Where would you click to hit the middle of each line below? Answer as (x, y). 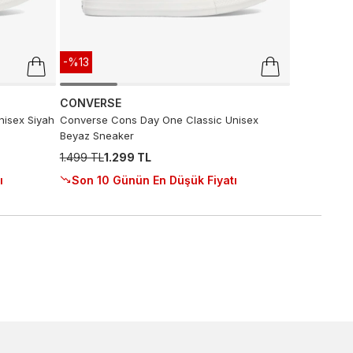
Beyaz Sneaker (97, 136)
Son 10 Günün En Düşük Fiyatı (154, 180)
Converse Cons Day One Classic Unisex (159, 120)
